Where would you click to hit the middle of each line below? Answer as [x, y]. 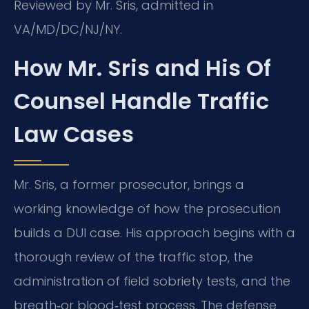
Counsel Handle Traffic [141, 101]
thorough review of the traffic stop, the [133, 257]
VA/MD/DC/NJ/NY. [68, 30]
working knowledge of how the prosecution [147, 208]
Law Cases [74, 134]
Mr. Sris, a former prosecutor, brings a [129, 184]
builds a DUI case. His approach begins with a [154, 232]
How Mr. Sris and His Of [142, 68]
